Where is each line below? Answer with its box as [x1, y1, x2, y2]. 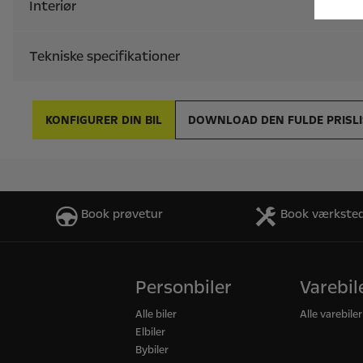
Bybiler [135, 343, 169, 357]
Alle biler [135, 307, 177, 322]
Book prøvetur [81, 206, 163, 222]
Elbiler [135, 325, 166, 340]
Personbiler [135, 275, 233, 300]
